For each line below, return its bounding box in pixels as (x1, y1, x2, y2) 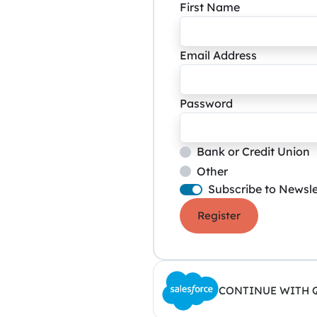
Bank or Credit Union (197, 144, 310, 158)
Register (197, 209, 241, 223)
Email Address (180, 48, 257, 62)
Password (180, 96, 233, 110)
